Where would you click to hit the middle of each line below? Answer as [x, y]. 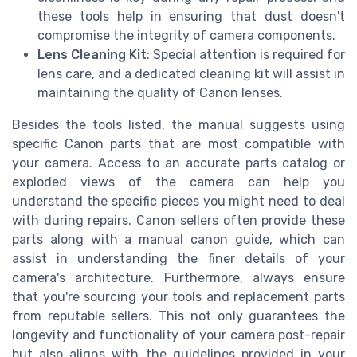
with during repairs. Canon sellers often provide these [178, 221]
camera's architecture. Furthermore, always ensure [178, 278]
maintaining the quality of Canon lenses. [160, 93]
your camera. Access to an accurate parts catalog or [178, 163]
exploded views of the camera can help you [178, 182]
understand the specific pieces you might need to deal [178, 202]
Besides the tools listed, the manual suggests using [178, 125]
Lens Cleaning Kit [92, 55]
